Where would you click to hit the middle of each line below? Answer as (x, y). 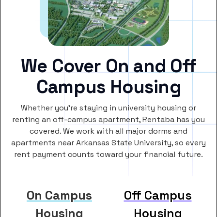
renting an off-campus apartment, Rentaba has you (108, 119)
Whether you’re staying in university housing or (108, 108)
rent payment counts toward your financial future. (108, 154)
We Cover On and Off (108, 66)
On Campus (59, 195)
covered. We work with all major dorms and (108, 131)
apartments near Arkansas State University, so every (108, 142)
